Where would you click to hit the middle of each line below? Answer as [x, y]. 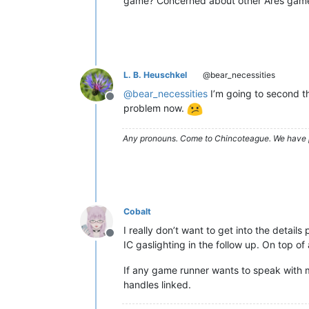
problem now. [155, 108]
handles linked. [157, 284]
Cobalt [137, 211]
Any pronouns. [151, 138]
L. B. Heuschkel [155, 75]
